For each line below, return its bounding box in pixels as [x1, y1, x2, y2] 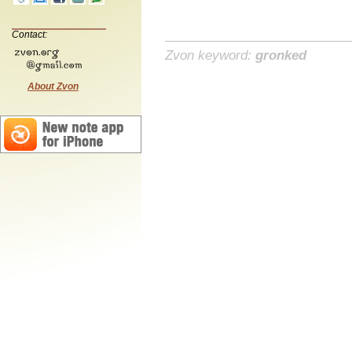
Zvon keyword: [165, 47, 255, 63]
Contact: [12, 28, 47, 40]
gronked [255, 47, 306, 63]
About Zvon [27, 80, 79, 92]
